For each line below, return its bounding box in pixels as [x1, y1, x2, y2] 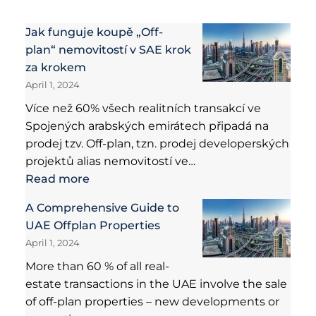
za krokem [25, 60, 86, 74]
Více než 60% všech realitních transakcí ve [25, 101, 261, 115]
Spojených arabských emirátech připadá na [25, 119, 269, 133]
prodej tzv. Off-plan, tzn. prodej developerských [25, 136, 289, 150]
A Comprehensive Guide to [25, 200, 179, 214]
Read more [25, 171, 90, 186]
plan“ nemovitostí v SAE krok [25, 42, 191, 56]
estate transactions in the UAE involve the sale [25, 276, 287, 291]
